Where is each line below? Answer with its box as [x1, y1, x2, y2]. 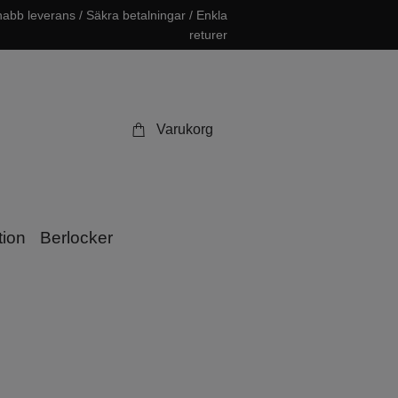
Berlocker [39, 227, 113, 247]
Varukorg [156, 122, 213, 138]
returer [189, 28, 227, 42]
